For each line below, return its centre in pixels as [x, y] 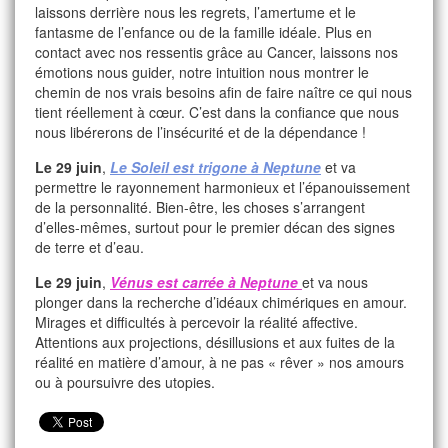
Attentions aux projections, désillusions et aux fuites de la [215, 342]
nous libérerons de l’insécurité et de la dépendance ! [200, 132]
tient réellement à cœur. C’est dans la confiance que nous [217, 112]
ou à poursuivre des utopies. [125, 382]
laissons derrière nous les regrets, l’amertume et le [195, 12]
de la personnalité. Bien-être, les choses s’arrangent [200, 207]
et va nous [335, 282]
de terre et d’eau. [89, 247]
